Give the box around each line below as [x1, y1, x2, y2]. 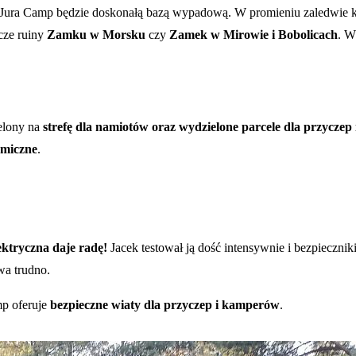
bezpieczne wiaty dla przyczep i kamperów [50, 297, 280, 311]
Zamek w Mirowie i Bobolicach [169, 28, 338, 42]
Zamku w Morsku [47, 28, 145, 42]
